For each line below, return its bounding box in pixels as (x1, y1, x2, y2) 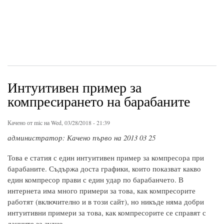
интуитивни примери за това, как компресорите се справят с (7, 207, 206, 217)
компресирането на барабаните (7, 91, 190, 110)
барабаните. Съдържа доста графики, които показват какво (7, 163, 201, 173)
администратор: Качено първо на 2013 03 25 (7, 132, 155, 142)
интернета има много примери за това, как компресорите (7, 185, 195, 195)
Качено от (7, 118, 34, 126)
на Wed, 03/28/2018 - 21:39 (42, 118, 110, 126)
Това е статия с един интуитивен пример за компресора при (7, 152, 204, 162)
